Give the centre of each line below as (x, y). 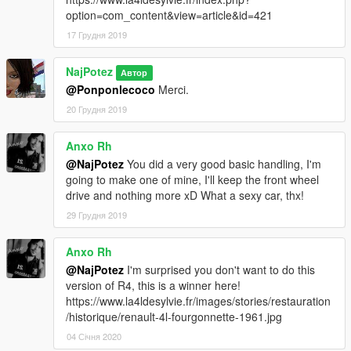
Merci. (172, 90)
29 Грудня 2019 (97, 215)
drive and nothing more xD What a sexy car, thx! (185, 195)
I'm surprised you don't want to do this (219, 270)
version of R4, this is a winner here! (153, 286)
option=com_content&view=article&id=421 (169, 15)
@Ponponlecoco (110, 90)
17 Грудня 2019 (97, 35)
